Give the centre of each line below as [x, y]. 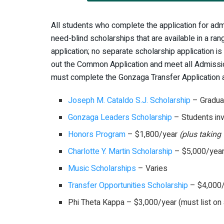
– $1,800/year [153, 134]
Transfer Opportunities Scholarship [128, 185]
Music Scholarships [102, 168]
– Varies [152, 168]
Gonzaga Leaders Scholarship [120, 117]
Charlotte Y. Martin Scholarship [120, 151]
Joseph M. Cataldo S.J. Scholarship [129, 100]
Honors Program [97, 134]
